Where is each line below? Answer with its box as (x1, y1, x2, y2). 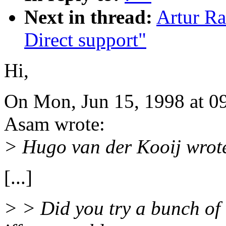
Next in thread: (24, 6, 152, 28)
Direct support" (24, 29, 146, 51)
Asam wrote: (4, 113, 105, 135)
